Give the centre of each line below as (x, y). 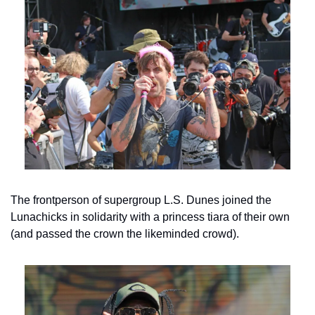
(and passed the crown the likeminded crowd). (125, 233)
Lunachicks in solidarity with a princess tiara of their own (150, 217)
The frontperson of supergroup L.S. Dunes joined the (141, 200)
